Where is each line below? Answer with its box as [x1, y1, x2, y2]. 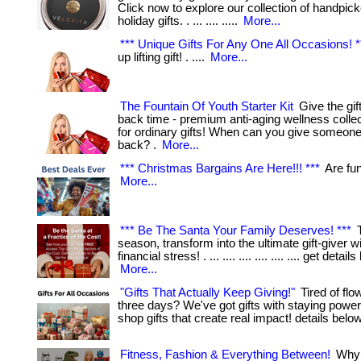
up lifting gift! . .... [118, 51, 208, 64]
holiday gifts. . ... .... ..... [118, 15, 241, 27]
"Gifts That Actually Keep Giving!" [120, 286, 295, 299]
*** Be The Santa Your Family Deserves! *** [120, 224, 351, 237]
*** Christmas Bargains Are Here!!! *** [120, 162, 320, 175]
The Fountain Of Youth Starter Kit [120, 100, 293, 113]
